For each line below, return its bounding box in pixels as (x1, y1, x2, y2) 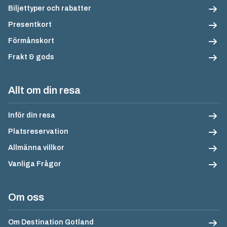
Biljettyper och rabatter (8, 5, 91, 12)
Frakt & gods (8, 53, 54, 61)
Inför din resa (8, 111, 55, 119)
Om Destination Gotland (8, 218, 94, 226)
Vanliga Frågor (8, 160, 61, 168)
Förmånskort (8, 37, 54, 45)
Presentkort (8, 21, 52, 28)
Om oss (8, 192, 44, 203)
